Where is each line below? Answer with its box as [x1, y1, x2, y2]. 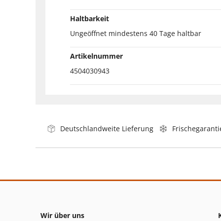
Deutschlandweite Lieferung [60, 123, 153, 133]
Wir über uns [40, 210, 84, 220]
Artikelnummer [70, 51, 123, 61]
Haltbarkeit [70, 13, 109, 23]
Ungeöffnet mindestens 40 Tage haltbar [70, 28, 201, 38]
